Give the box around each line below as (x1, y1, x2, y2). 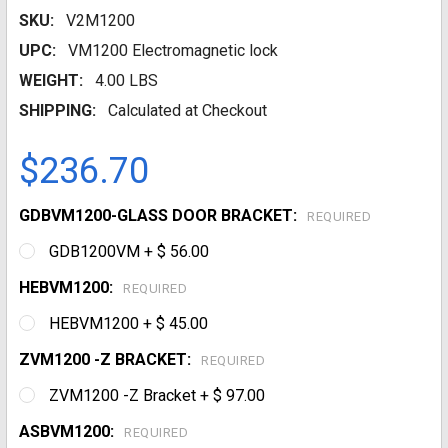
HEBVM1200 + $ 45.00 (49, 314, 208, 333)
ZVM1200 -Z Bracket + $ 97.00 (49, 386, 265, 405)
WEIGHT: (19, 71, 83, 90)
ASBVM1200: (19, 422, 118, 441)
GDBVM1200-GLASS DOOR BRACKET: (19, 206, 301, 225)
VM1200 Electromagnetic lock (68, 41, 278, 60)
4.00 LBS (95, 71, 158, 90)
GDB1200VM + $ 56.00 (49, 242, 209, 261)
